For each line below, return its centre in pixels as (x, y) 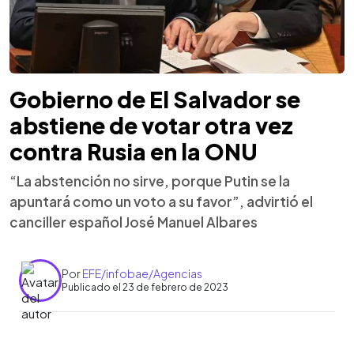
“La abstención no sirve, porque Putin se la (150, 181)
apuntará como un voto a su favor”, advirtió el (161, 201)
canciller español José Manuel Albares (134, 222)
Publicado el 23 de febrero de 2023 (145, 287)
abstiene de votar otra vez (151, 125)
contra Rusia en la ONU (134, 151)
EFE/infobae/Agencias (142, 273)
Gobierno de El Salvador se (155, 99)
